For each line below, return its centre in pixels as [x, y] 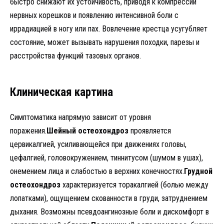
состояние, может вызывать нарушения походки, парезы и [105, 42]
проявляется [150, 130]
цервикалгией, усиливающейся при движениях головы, [98, 144]
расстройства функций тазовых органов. [75, 55]
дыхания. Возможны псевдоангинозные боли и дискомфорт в [109, 211]
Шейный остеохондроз [87, 130]
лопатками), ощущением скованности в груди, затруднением [109, 198]
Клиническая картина [61, 92]
